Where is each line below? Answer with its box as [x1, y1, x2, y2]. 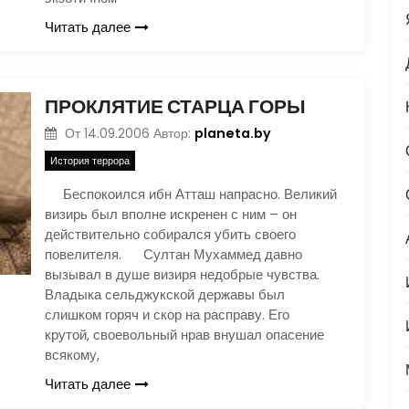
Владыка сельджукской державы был [45, 285, 285, 304]
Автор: [152, 124, 194, 142]
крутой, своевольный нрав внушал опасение [45, 325, 324, 344]
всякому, [45, 345, 100, 364]
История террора [50, 153, 130, 168]
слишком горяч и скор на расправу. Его [45, 305, 289, 324]
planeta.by [194, 123, 271, 142]
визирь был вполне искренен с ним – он [45, 204, 297, 224]
